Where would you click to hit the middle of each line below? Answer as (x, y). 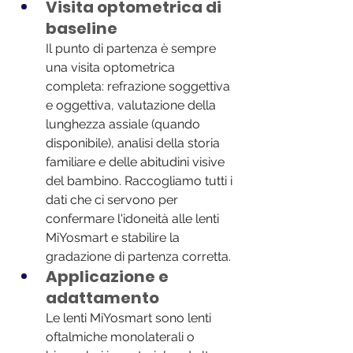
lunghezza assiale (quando (124, 124)
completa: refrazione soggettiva (139, 87)
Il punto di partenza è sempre (132, 49)
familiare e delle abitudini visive (137, 162)
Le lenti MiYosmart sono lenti (130, 318)
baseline (82, 29)
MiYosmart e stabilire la (114, 238)
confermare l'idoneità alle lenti (134, 219)
